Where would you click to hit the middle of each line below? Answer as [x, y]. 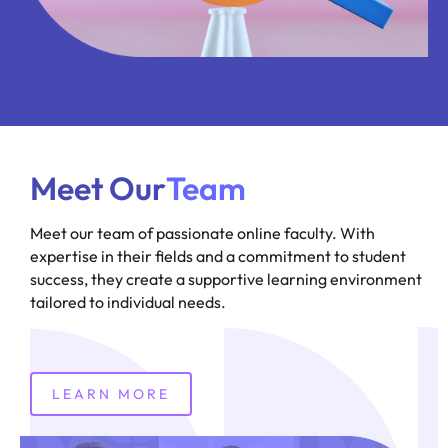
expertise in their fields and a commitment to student [218, 255]
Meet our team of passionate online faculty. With [202, 232]
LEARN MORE [111, 393]
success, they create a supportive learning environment [226, 278]
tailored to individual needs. [128, 301]
